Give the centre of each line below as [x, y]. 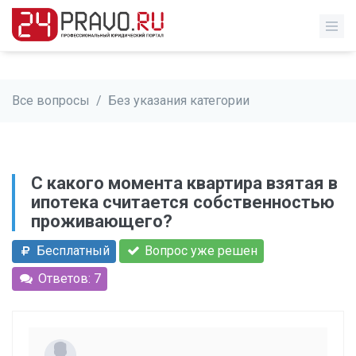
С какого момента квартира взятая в [184, 183]
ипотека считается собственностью [183, 202]
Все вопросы [51, 101]
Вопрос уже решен [200, 251]
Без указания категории [179, 101]
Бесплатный [71, 251]
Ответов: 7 [68, 279]
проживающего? [102, 221]
